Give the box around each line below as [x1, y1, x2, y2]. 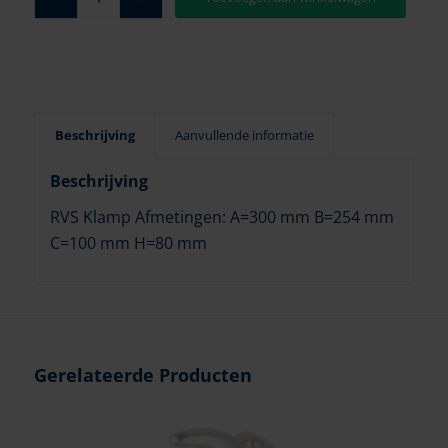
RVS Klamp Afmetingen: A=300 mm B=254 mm [49, 205, 394, 228]
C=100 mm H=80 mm [49, 231, 207, 254]
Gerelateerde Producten [33, 363, 252, 388]
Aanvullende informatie [174, 125, 314, 144]
